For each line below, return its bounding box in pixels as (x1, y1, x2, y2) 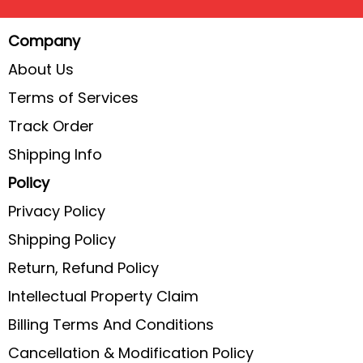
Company (8, 31, 80, 52)
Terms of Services (8, 88, 139, 109)
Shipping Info (8, 144, 102, 165)
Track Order (8, 116, 94, 137)
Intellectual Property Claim (8, 286, 199, 307)
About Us (8, 59, 74, 80)
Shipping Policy (8, 229, 116, 250)
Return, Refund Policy (8, 258, 159, 279)
